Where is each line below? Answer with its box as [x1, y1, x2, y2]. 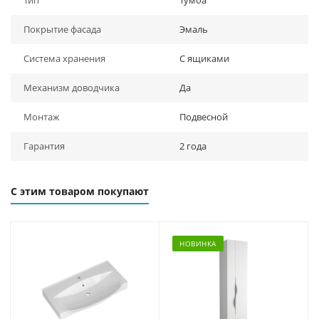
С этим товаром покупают [11, 184, 149, 198]
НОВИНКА [179, 239, 216, 249]
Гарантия [23, 140, 65, 152]
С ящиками [179, 52, 229, 65]
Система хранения [23, 52, 105, 65]
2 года [179, 140, 206, 152]
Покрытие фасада [23, 23, 101, 36]
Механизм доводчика [23, 81, 120, 94]
